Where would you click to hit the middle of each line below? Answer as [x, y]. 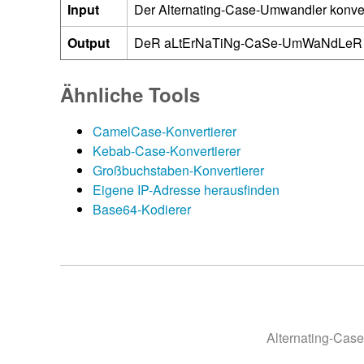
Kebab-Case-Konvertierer [167, 150]
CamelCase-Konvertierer [165, 131]
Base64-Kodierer [142, 209]
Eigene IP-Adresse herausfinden [186, 189]
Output [89, 42]
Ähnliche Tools [130, 94]
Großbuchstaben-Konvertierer [179, 170]
